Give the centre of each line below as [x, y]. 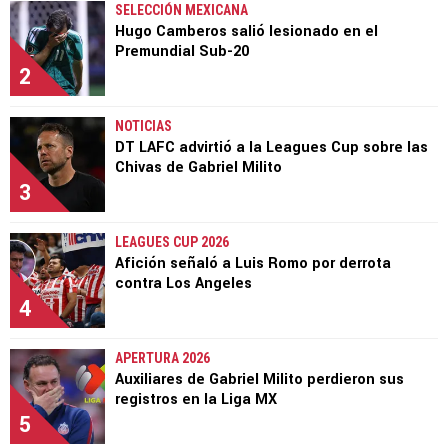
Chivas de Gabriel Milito [198, 167]
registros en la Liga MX [196, 399]
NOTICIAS [143, 125]
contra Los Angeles [183, 283]
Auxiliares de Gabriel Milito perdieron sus [259, 379]
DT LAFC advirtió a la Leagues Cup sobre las [271, 147]
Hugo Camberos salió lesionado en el [246, 31]
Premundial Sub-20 [182, 51]
